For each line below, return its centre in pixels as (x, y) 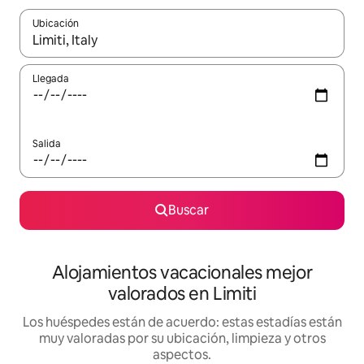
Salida (47, 144)
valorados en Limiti (182, 294)
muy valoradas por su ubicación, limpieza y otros (182, 339)
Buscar (188, 210)
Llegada (51, 79)
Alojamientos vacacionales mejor (182, 273)
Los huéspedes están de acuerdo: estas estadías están (182, 323)
